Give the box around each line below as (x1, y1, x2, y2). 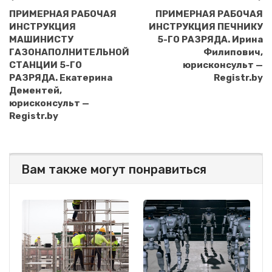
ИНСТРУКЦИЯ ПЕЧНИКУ (149, 21, 263, 33)
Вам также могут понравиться (21, 162, 206, 177)
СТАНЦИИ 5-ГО (9, 59, 82, 71)
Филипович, (203, 47, 263, 58)
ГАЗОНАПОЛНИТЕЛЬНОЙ (9, 47, 129, 58)
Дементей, (9, 85, 62, 97)
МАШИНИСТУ (9, 34, 73, 46)
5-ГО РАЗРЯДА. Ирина (157, 34, 263, 46)
